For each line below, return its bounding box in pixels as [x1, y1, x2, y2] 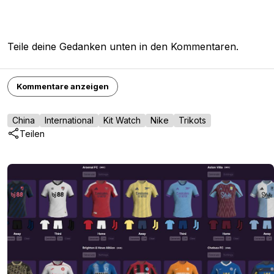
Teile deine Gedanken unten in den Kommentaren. [7, 40, 239, 53]
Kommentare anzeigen [17, 81, 109, 92]
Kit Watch [103, 115, 141, 126]
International [45, 115, 94, 126]
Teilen [20, 128, 45, 139]
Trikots [179, 115, 206, 126]
